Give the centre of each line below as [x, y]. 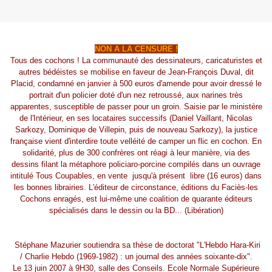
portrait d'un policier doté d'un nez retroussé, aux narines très [136, 95]
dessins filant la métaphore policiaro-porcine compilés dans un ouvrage [136, 165]
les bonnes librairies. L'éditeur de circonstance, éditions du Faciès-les [136, 188]
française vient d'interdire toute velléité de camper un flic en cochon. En [136, 141]
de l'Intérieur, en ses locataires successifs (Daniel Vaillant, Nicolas [136, 118]
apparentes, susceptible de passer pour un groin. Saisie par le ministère [136, 107]
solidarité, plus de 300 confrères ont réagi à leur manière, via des [136, 153]
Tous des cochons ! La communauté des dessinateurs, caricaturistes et [136, 61]
